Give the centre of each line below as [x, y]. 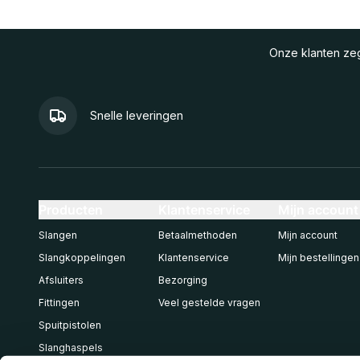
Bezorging [183, 280]
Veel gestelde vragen [209, 303]
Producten [71, 210]
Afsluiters [61, 280]
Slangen [58, 235]
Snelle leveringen [137, 115]
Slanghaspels [71, 348]
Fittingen [59, 303]
